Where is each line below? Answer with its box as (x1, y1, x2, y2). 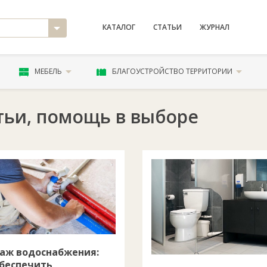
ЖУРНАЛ (199, 22, 229, 32)
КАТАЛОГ (102, 22, 135, 32)
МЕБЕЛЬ (34, 66, 62, 76)
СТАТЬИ (153, 22, 182, 32)
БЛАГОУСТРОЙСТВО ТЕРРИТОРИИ (112, 66, 233, 76)
